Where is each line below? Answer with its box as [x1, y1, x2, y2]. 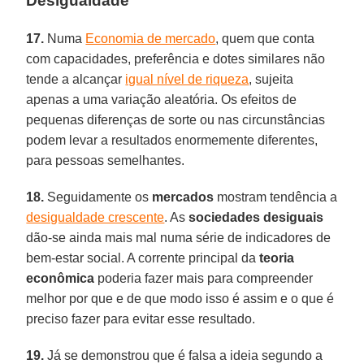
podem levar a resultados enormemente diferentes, [26, 132, 318, 147]
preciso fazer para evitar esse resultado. [26, 311, 256, 326]
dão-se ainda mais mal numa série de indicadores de [26, 230, 331, 245]
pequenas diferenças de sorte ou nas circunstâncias [26, 112, 326, 127]
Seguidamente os [44, 189, 153, 204]
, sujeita [249, 71, 294, 86]
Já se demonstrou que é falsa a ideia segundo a [44, 348, 323, 362]
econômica [26, 271, 95, 285]
